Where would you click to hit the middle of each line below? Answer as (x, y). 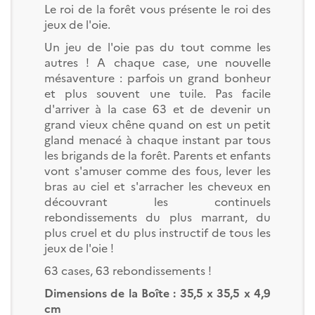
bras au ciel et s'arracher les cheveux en (157, 185)
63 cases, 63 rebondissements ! (128, 270)
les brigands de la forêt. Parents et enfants (157, 154)
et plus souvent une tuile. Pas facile (157, 92)
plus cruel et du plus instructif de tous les (157, 232)
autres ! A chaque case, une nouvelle (157, 62)
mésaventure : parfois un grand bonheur (157, 77)
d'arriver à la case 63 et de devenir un (157, 108)
